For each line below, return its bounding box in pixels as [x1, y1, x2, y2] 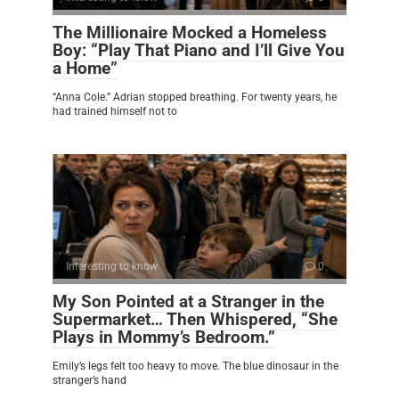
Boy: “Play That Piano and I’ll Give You [53, 40, 345, 61]
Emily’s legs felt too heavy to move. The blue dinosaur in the [53, 360, 338, 373]
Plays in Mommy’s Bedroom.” [53, 327, 275, 348]
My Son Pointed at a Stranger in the [53, 291, 324, 313]
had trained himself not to [53, 105, 177, 118]
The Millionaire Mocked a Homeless [53, 22, 327, 44]
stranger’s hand [53, 374, 126, 387]
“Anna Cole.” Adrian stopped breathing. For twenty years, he [53, 91, 337, 104]
